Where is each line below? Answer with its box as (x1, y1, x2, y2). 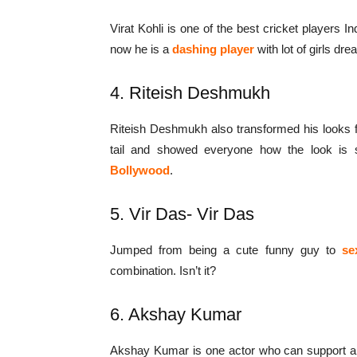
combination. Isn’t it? (110, 264, 216, 278)
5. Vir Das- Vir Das (110, 204, 254, 225)
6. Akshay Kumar (110, 304, 241, 325)
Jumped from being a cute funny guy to (110, 243, 335, 257)
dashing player (172, 42, 254, 57)
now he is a (110, 42, 172, 57)
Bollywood (110, 163, 170, 178)
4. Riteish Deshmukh (110, 83, 270, 104)
